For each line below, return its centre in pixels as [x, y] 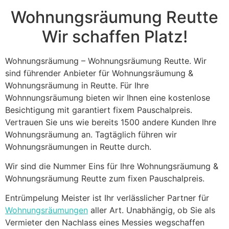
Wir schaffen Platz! [114, 36]
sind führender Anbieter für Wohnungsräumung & [99, 73]
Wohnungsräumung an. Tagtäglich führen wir [91, 134]
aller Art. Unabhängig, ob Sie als [152, 210]
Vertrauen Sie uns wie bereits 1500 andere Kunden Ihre [111, 122]
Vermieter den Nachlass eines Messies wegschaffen [105, 223]
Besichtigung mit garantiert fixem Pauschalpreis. [99, 110]
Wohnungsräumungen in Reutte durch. [78, 146]
